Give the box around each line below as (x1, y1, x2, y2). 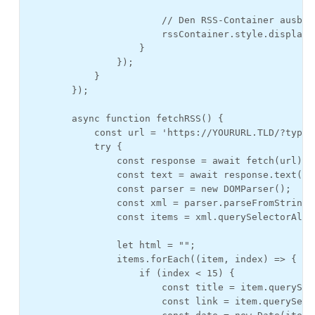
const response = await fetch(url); (27, 155, 308, 166)
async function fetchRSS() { (27, 113, 224, 124)
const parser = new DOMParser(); (27, 184, 291, 194)
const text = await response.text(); (27, 169, 314, 180)
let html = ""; (27, 240, 195, 250)
